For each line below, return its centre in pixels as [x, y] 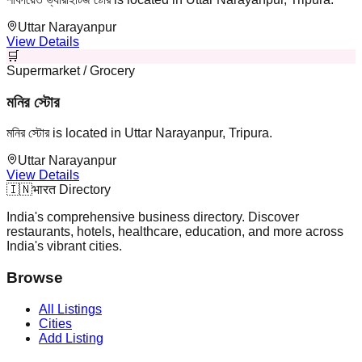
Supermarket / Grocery [71, 70]
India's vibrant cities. [64, 246]
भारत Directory [72, 190]
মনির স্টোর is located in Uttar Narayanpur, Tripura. [139, 133]
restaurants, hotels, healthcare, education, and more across [175, 232]
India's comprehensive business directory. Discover [153, 217]
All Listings [70, 309]
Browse [35, 277]
